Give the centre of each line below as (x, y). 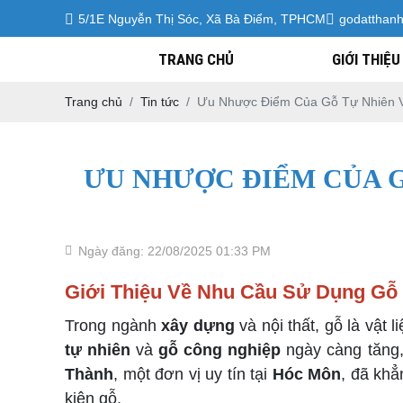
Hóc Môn (307, 374)
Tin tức (160, 102)
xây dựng (198, 326)
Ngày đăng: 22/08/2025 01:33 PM (175, 251)
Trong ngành (113, 326)
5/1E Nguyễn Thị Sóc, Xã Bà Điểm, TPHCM (202, 18)
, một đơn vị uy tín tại (193, 374)
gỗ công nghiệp (220, 350)
